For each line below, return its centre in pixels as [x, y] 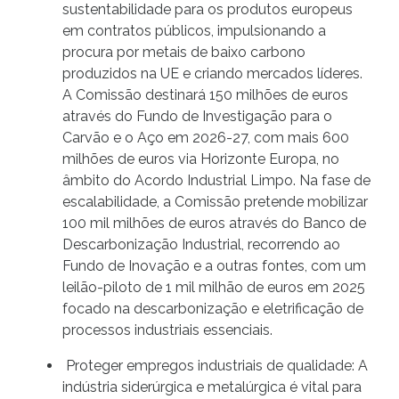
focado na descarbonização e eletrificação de [213, 309]
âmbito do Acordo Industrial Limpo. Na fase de [216, 181]
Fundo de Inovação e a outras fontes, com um [214, 266]
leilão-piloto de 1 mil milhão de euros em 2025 [214, 288]
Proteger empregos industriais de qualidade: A [215, 366]
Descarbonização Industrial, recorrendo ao [201, 245]
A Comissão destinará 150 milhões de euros [205, 95]
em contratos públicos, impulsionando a [194, 31]
